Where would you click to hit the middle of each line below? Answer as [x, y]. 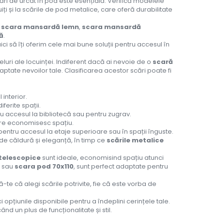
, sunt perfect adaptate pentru [121, 166]
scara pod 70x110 [44, 166]
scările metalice [135, 140]
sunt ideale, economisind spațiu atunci [102, 158]
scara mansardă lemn [40, 27]
